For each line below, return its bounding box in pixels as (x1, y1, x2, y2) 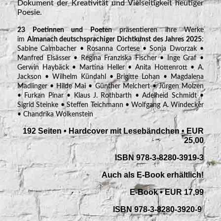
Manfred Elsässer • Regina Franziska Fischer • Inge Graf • (17, 54, 204, 62)
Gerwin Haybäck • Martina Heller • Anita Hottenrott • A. (17, 64, 204, 71)
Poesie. (17, 8, 42, 16)
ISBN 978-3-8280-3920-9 (113, 205, 204, 214)
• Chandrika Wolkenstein (17, 110, 93, 118)
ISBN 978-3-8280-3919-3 (115, 153, 204, 162)
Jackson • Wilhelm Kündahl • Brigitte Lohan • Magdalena (17, 73, 204, 80)
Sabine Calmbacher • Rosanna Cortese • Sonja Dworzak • (17, 45, 204, 52)
